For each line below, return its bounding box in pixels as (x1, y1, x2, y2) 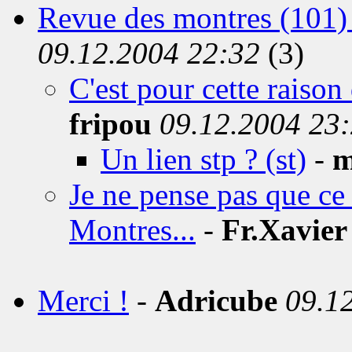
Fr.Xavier (222, 213, 347, 247)
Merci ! (38, 284, 129, 317)
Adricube (155, 284, 277, 317)
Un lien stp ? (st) (101, 142, 306, 176)
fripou (69, 107, 152, 141)
